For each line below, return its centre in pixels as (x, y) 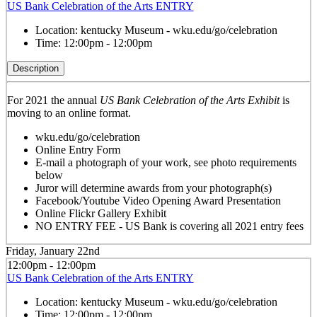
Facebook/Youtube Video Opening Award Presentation (158, 200)
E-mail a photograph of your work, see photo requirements (166, 162)
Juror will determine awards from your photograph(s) (153, 188)
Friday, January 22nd (53, 251)
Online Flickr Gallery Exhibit (100, 213)
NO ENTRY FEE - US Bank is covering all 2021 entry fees (169, 226)
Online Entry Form (77, 149)
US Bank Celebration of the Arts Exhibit (189, 100)
